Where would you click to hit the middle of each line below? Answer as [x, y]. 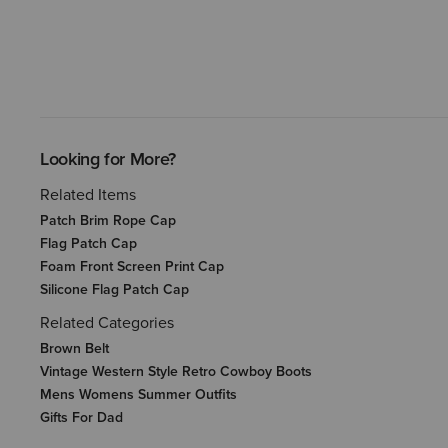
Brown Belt [74, 349]
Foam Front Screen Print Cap [132, 267]
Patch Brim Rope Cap [108, 221]
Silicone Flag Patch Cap [114, 290]
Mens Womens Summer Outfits [138, 395]
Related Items [88, 195]
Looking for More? [108, 159]
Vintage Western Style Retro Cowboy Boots [176, 372]
